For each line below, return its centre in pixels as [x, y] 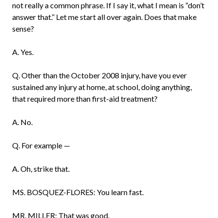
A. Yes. [23, 52]
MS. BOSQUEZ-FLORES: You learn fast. [78, 192]
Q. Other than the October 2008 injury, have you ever [99, 75]
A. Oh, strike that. [41, 169]
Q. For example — [41, 145]
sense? [23, 29]
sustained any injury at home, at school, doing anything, [102, 87]
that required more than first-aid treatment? [85, 99]
